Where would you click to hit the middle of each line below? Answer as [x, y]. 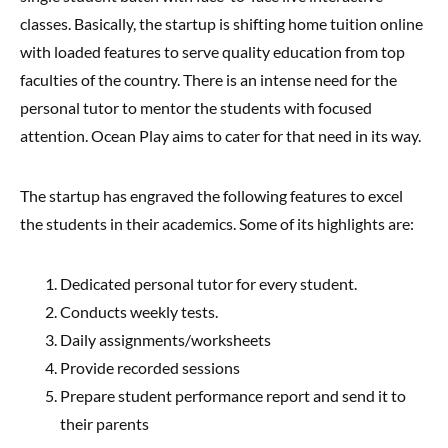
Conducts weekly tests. [139, 311]
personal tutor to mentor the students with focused [196, 107]
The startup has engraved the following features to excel [211, 195]
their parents [104, 423]
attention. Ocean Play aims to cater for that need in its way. [220, 135]
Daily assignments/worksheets [165, 339]
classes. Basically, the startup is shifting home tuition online [221, 23]
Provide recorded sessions [150, 367]
